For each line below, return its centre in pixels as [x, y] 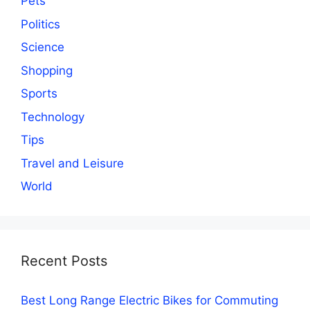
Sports [39, 94]
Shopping [47, 70]
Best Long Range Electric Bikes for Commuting [149, 301]
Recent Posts [64, 261]
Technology [53, 117]
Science [43, 47]
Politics [40, 24]
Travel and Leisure [72, 163]
